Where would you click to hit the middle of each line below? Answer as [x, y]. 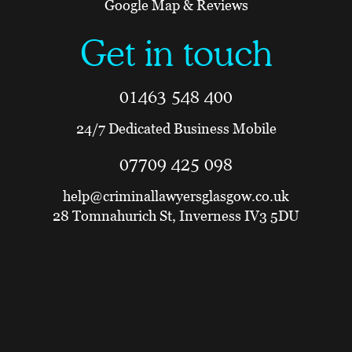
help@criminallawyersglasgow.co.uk [176, 196]
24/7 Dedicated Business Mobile [176, 129]
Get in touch [176, 54]
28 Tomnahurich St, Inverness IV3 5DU [176, 216]
